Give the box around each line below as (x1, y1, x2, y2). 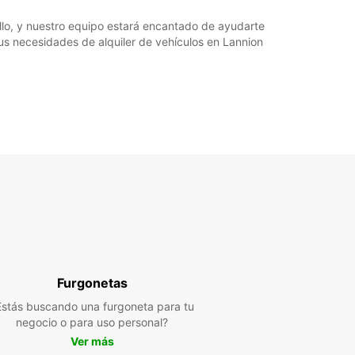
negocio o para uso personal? (16, 315, 168, 329)
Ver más (70, 334, 114, 349)
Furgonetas (56, 275, 128, 291)
